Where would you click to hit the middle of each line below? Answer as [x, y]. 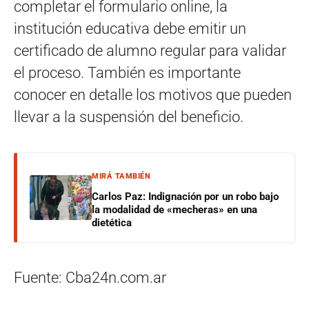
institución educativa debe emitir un [130, 28]
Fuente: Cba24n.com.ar [90, 277]
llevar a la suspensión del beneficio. [129, 117]
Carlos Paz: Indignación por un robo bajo [185, 196]
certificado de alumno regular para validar [150, 50]
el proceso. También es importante [127, 72]
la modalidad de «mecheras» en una [175, 209]
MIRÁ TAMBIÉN [121, 176]
